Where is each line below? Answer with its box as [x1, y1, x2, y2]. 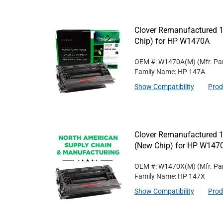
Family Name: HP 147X [134, 172, 205, 180]
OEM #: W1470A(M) [134, 58, 196, 66]
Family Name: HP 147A [134, 68, 205, 76]
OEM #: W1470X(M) [134, 162, 196, 170]
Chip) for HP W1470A [134, 36, 210, 46]
